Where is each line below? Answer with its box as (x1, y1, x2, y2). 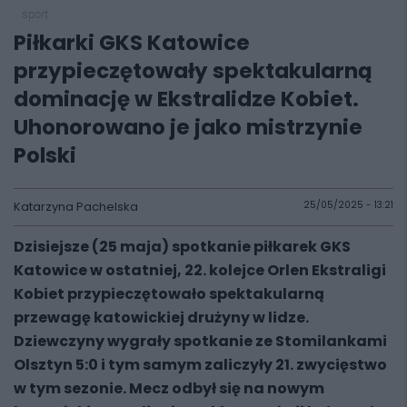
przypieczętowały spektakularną (14, 56, 372, 85)
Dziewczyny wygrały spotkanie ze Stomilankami (14, 331, 387, 352)
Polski (14, 141, 76, 170)
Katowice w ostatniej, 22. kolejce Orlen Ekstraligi (14, 260, 386, 281)
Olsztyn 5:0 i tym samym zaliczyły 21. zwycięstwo (14, 354, 387, 375)
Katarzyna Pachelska (14, 198, 138, 215)
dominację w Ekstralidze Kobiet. (14, 84, 359, 114)
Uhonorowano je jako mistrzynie (14, 113, 362, 142)
